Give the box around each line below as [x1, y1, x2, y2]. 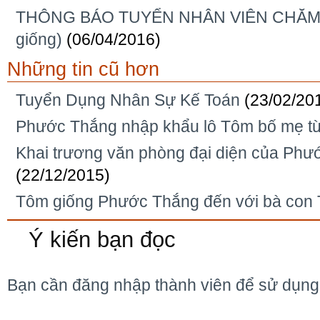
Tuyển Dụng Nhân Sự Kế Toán [16, 90, 240, 109]
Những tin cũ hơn [7, 57, 159, 80]
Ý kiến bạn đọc [29, 226, 176, 252]
